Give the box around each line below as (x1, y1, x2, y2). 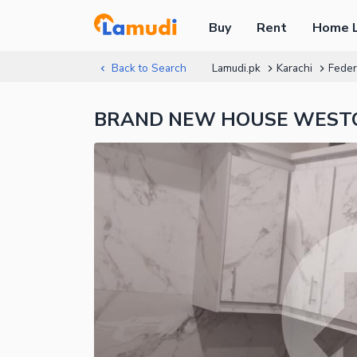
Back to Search (111, 61, 186, 76)
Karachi (276, 61, 312, 76)
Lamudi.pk (211, 61, 261, 76)
